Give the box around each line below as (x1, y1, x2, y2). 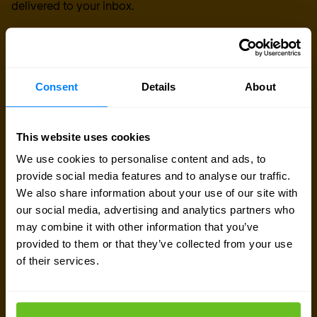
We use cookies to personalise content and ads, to (16, 153, 266, 166)
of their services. (16, 255, 99, 267)
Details (141, 80, 176, 93)
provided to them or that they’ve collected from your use (16, 238, 292, 250)
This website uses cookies (16, 130, 151, 143)
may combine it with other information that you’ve (16, 221, 259, 234)
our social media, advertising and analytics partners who (16, 204, 294, 217)
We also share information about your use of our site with (16, 187, 298, 200)
